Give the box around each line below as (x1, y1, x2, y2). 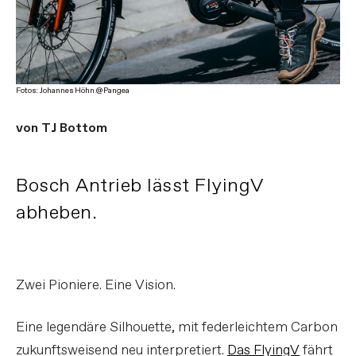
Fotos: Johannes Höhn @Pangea (16, 84, 130, 96)
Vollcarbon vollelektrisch (93, 230, 263, 250)
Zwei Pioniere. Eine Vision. (16, 276, 176, 295)
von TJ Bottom (16, 119, 107, 137)
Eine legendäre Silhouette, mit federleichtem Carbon (16, 318, 338, 337)
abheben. (16, 199, 97, 226)
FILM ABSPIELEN (153, 254, 231, 268)
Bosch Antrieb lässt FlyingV (16, 172, 264, 199)
